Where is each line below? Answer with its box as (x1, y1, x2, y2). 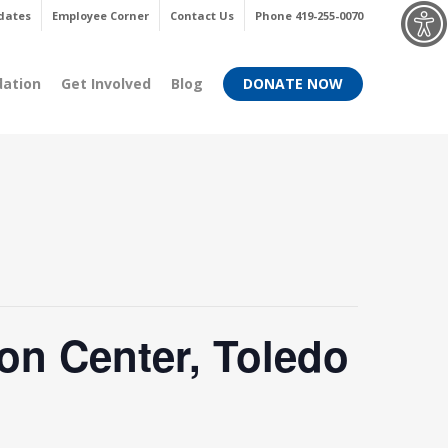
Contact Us (170, 8, 234, 23)
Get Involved (61, 74, 151, 93)
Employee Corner (52, 8, 149, 23)
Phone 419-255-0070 (255, 8, 363, 23)
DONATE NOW (243, 74, 343, 93)
